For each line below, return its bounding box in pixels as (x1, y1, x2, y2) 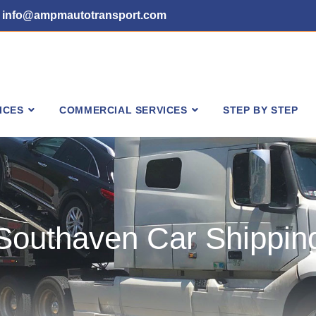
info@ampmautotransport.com (2, 9, 167, 21)
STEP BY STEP (223, 104, 298, 116)
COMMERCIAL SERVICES (59, 104, 188, 116)
